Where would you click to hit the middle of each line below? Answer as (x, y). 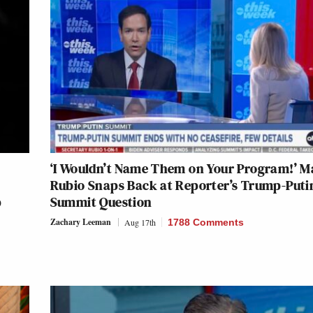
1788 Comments (205, 223)
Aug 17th (140, 223)
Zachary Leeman (80, 222)
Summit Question (101, 202)
